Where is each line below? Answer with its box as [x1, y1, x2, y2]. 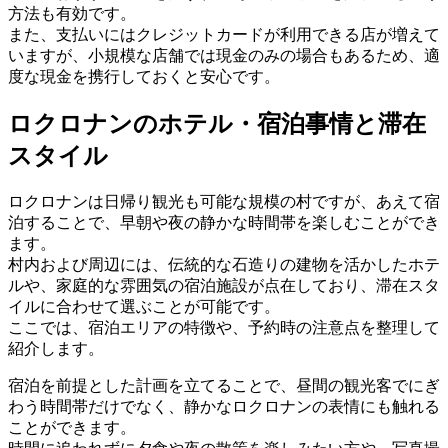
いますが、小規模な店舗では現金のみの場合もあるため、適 [8, 46, 440, 64]
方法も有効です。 [8, 4, 136, 22]
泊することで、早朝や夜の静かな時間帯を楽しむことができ [8, 213, 440, 231]
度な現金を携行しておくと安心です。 [8, 67, 280, 85]
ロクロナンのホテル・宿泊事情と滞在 [8, 109, 426, 137]
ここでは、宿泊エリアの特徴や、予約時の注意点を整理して [8, 318, 440, 336]
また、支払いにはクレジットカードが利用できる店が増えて [8, 25, 440, 43]
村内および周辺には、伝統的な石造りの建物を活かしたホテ [8, 255, 440, 273]
